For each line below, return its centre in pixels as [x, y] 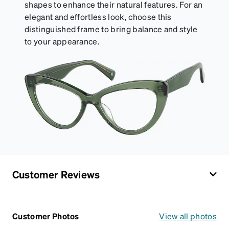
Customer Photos [46, 216]
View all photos [188, 216]
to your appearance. [62, 41]
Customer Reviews [56, 174]
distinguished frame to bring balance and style [111, 29]
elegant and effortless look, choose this [98, 16]
